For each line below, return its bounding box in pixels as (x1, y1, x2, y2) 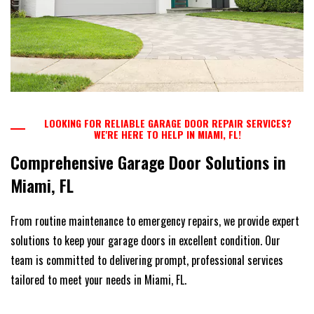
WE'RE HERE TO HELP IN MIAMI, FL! (94, 126, 242, 142)
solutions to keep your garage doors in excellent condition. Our (11, 231, 280, 249)
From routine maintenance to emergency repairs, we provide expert (11, 212, 299, 229)
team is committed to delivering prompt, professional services (11, 251, 283, 268)
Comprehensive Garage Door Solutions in (11, 149, 286, 175)
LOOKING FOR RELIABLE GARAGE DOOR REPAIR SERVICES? (43, 115, 292, 130)
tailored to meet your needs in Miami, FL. (11, 271, 186, 288)
